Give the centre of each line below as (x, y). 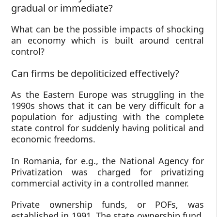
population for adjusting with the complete (108, 116)
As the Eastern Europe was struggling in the (108, 94)
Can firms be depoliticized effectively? (95, 73)
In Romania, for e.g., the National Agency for (108, 161)
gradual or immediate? (62, 8)
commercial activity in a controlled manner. (100, 183)
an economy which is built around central (108, 40)
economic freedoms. (53, 139)
